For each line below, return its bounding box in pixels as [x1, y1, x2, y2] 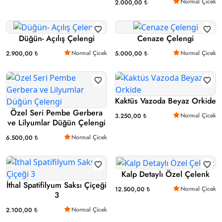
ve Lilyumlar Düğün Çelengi [7, 117, 106, 129]
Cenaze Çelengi [137, 33, 194, 45]
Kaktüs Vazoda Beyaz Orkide [115, 95, 216, 107]
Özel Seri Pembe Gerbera [10, 107, 103, 119]
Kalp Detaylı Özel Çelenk [121, 168, 210, 180]
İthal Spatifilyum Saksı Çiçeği [6, 179, 107, 191]
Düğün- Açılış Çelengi [18, 33, 95, 45]
